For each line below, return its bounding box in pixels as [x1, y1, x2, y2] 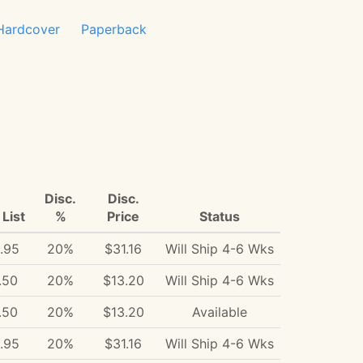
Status [199, 208, 240, 224]
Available [192, 304, 247, 320]
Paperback [81, 21, 147, 37]
